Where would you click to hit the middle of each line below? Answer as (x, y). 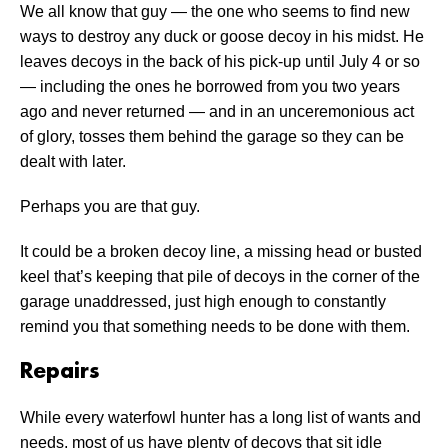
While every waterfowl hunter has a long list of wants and (220, 418)
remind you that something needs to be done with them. (215, 327)
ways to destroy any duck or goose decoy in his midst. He (222, 37)
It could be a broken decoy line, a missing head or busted (221, 252)
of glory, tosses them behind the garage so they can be (212, 137)
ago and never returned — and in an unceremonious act (217, 112)
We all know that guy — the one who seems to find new (215, 12)
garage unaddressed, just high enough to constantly (203, 302)
